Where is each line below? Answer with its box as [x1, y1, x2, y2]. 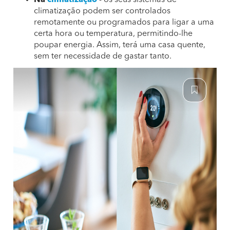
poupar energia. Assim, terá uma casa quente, [34, 41, 205, 49]
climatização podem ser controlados [34, 7, 170, 15]
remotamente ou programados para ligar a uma [34, 18, 214, 27]
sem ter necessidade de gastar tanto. [34, 52, 171, 61]
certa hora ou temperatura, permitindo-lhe [34, 30, 193, 38]
